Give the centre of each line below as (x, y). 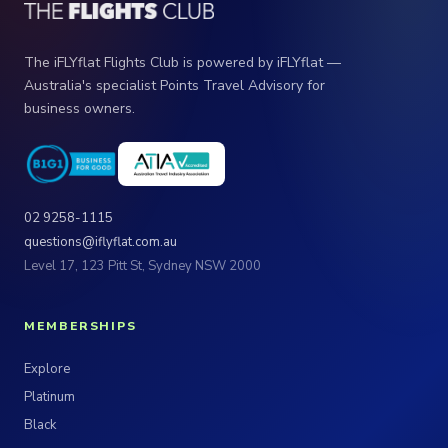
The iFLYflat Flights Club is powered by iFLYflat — (182, 62)
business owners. (79, 108)
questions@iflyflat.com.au (100, 242)
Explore (47, 369)
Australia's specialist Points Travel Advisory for (174, 85)
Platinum (49, 397)
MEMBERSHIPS (81, 326)
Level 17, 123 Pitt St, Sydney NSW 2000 (142, 266)
